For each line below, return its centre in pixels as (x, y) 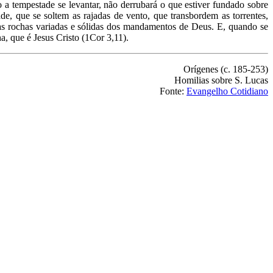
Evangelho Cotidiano (227, 91)
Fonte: (173, 91)
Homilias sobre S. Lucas (221, 80)
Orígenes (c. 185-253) (226, 69)
